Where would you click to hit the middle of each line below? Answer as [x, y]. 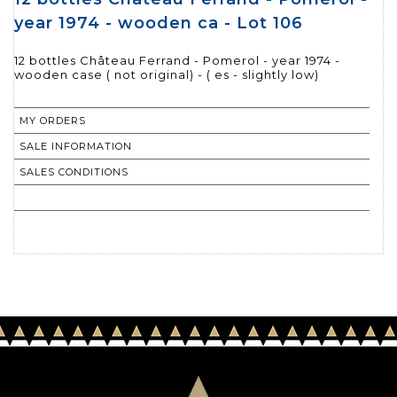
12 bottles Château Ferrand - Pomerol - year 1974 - [177, 61]
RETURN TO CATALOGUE [89, 198]
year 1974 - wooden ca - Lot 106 [159, 23]
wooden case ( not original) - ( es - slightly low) [167, 75]
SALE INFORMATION [76, 147]
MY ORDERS [53, 121]
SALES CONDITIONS [74, 172]
